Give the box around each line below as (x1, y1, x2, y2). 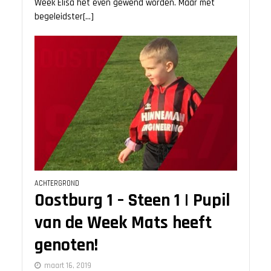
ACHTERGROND (34, 178, 79, 189)
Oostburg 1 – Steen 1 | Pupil (34, 189, 230, 212)
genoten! (34, 234, 98, 257)
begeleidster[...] (34, 11, 94, 23)
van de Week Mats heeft (34, 212, 212, 235)
